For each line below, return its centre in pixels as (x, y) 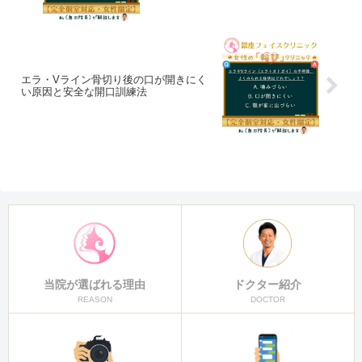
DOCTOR (267, 300)
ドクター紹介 (267, 285)
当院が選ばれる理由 (95, 285)
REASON (95, 300)
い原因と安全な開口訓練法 (84, 92)
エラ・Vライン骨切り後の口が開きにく (114, 80)
